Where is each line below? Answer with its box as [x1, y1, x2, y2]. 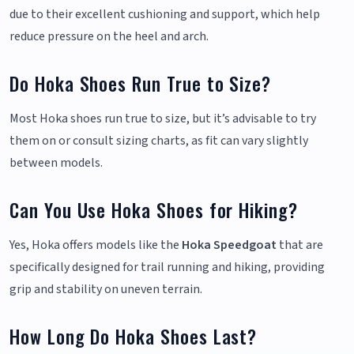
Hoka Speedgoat [182, 236, 277, 254]
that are [277, 236, 323, 254]
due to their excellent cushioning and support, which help [9, 6, 320, 24]
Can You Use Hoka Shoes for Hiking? [9, 196, 298, 224]
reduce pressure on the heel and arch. [9, 28, 209, 46]
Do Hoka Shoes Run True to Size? [9, 70, 272, 98]
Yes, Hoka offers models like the [9, 236, 182, 254]
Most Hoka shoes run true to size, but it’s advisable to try [9, 110, 316, 128]
